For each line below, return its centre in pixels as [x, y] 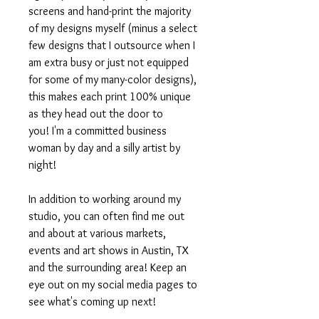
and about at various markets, [97, 234]
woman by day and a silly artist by [104, 148]
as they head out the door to [96, 114]
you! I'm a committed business [98, 131]
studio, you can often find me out [106, 216]
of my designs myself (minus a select [113, 28]
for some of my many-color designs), [113, 80]
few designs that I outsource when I [112, 46]
